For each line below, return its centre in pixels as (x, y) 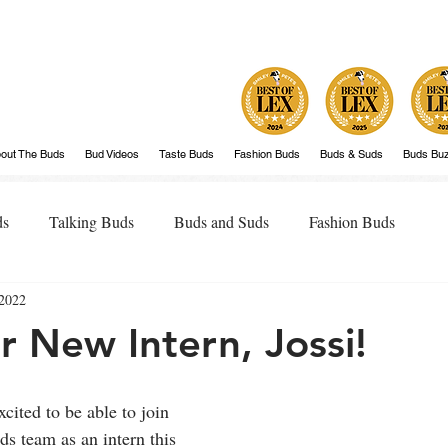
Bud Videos (112, 154)
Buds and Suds (221, 221)
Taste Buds (186, 154)
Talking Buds (91, 221)
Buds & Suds (351, 154)
